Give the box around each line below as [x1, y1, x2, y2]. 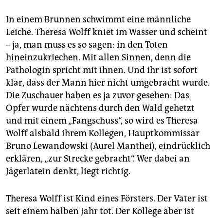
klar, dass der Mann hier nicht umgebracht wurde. [6, 77, 210, 89]
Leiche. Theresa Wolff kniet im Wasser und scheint [6, 27, 207, 38]
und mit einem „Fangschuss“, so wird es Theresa [6, 115, 198, 127]
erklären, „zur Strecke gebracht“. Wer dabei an [6, 153, 190, 164]
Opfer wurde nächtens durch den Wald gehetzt [6, 103, 195, 114]
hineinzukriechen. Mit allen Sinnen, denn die [6, 52, 191, 63]
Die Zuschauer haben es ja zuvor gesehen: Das [6, 90, 189, 101]
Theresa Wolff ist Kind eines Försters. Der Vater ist [6, 193, 208, 204]
